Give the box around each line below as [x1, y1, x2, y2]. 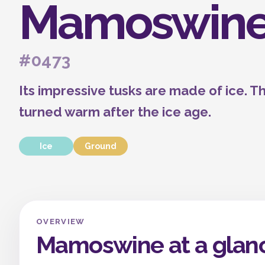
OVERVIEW [36, 217, 85, 226]
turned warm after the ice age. [19, 104, 211, 119]
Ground [85, 141, 117, 151]
